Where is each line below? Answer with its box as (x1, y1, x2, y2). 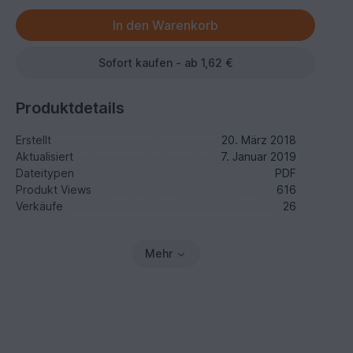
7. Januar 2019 (220, 150, 296, 163)
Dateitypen (16, 166, 75, 180)
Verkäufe (16, 199, 64, 213)
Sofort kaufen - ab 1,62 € (98, 56, 233, 69)
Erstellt (16, 133, 52, 147)
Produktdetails (16, 98, 125, 117)
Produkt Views (16, 183, 92, 196)
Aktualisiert (16, 150, 74, 163)
